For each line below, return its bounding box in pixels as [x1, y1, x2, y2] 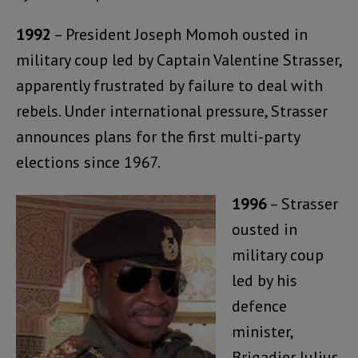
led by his [232, 269, 297, 291]
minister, [232, 320, 292, 342]
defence [232, 295, 287, 316]
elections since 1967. [16, 151, 161, 173]
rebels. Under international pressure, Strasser [16, 100, 328, 121]
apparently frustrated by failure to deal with [16, 74, 323, 96]
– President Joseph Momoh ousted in [51, 23, 308, 45]
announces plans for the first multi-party [16, 125, 300, 147]
